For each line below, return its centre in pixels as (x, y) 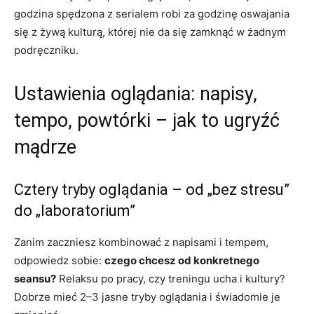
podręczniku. (46, 50)
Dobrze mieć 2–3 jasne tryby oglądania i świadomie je (147, 296)
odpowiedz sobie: (59, 260)
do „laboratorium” (75, 210)
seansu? (35, 278)
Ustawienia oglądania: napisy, (136, 94)
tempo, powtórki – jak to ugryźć (147, 120)
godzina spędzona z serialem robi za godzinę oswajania (152, 13)
